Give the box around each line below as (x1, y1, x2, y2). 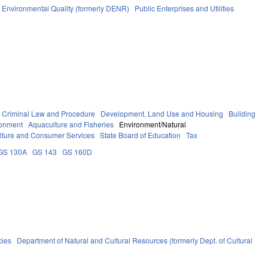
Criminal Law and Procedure (2, 108, 96, 118)
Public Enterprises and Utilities (135, 2, 234, 13)
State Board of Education (100, 129, 181, 140)
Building (229, 108, 256, 118)
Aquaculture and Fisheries (28, 118, 114, 129)
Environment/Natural (119, 118, 187, 129)
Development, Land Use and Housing (100, 108, 224, 118)
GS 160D (62, 146, 93, 157)
